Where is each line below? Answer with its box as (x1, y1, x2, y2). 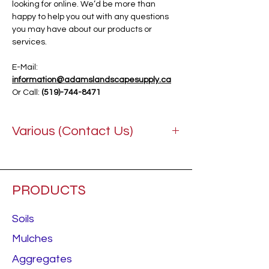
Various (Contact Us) (12, 124, 133, 138)
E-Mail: (12, 63, 38, 71)
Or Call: (12, 88, 41, 97)
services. (12, 38, 47, 46)
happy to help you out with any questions (12, 13, 169, 21)
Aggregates (12, 253, 72, 265)
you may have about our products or (12, 25, 152, 34)
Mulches (12, 233, 53, 244)
